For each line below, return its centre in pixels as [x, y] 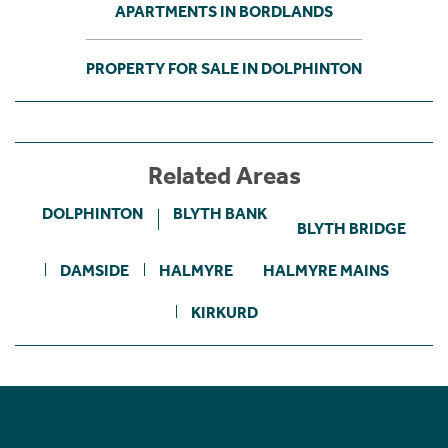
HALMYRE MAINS [325, 270]
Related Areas [224, 175]
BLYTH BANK [220, 213]
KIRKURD [224, 312]
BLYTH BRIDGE [351, 228]
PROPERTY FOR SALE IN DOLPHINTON [224, 68]
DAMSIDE [94, 270]
